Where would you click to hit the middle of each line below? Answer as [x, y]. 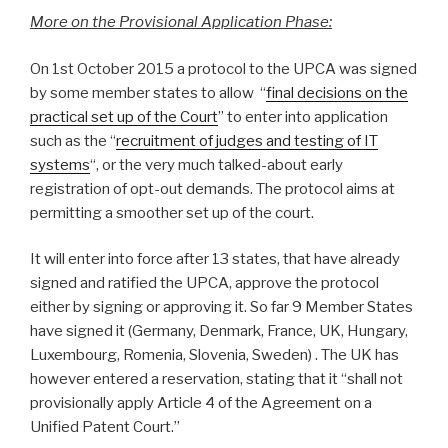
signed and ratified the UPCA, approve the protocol [204, 283]
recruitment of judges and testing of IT [247, 140]
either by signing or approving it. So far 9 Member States [221, 307]
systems [60, 164]
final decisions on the [337, 92]
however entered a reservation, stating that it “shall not [216, 379]
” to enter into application [303, 116]
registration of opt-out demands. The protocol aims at [212, 188]
